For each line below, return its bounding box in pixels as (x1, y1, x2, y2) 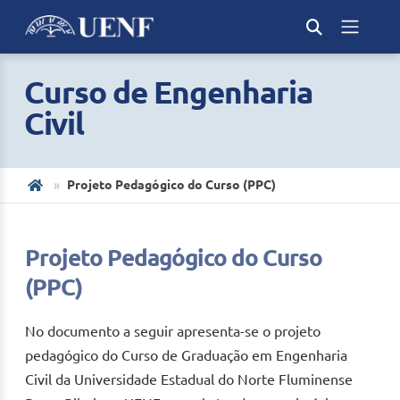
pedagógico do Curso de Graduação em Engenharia (25, 347, 347, 363)
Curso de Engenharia (24, 74, 312, 110)
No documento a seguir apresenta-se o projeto (25, 323, 321, 339)
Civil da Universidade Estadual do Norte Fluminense (25, 371, 353, 387)
